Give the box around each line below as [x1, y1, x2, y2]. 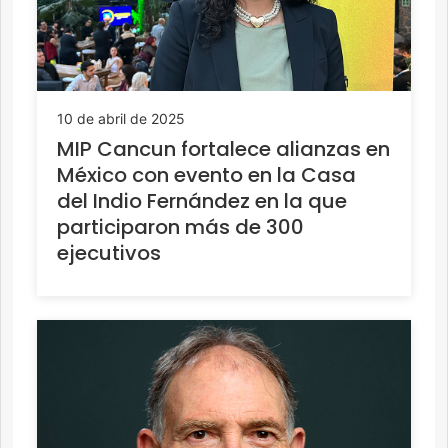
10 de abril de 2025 [57, 110, 185, 128]
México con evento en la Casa [57, 161, 356, 190]
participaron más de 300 [57, 213, 304, 242]
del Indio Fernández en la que [57, 187, 347, 216]
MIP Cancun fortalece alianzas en [57, 135, 390, 164]
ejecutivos [57, 239, 161, 268]
